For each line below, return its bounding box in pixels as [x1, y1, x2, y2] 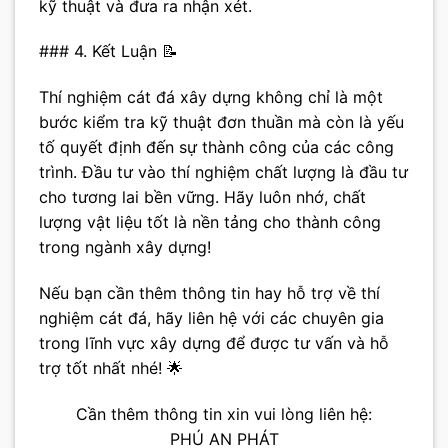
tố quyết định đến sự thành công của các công [39, 137, 394, 158]
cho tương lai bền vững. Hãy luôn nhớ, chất [39, 187, 366, 208]
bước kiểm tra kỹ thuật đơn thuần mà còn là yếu [39, 112, 404, 133]
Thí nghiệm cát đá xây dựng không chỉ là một [39, 87, 383, 108]
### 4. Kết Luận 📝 [39, 41, 178, 62]
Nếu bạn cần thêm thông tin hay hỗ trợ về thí [39, 283, 380, 303]
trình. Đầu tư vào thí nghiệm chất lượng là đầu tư [39, 162, 408, 183]
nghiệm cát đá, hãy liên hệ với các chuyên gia [39, 308, 384, 328]
